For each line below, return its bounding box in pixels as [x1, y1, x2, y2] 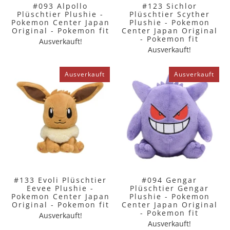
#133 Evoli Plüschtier [14, 175, 107, 185]
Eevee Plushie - [27, 183, 94, 193]
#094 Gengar [142, 175, 198, 185]
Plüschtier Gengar [130, 183, 209, 193]
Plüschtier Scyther [129, 9, 210, 19]
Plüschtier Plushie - [17, 9, 104, 19]
